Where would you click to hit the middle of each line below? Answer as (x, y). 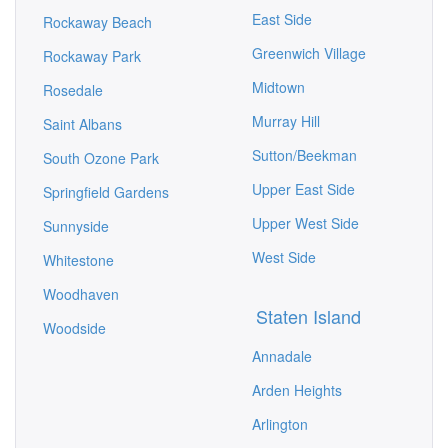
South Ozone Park (101, 158)
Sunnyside (76, 226)
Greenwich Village (309, 53)
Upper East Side (303, 189)
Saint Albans (82, 124)
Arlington (280, 424)
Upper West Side (305, 223)
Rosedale (73, 90)
